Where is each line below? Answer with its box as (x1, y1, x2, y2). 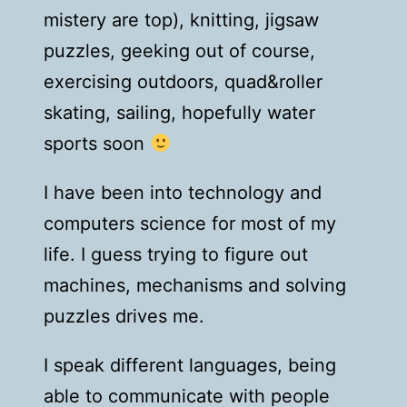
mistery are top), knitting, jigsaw (44, 9, 320, 32)
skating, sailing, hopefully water (44, 102, 316, 124)
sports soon (44, 133, 151, 155)
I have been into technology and (44, 182, 323, 204)
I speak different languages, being (44, 354, 337, 377)
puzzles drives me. (44, 305, 205, 328)
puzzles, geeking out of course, (44, 40, 316, 63)
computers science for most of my (44, 213, 337, 235)
